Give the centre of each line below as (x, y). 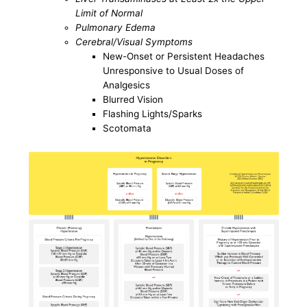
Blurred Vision (133, 100)
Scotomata (127, 128)
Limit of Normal (109, 13)
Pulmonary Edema (116, 28)
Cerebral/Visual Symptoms (134, 42)
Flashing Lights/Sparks (153, 114)
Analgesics (127, 85)
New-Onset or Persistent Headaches (184, 57)
